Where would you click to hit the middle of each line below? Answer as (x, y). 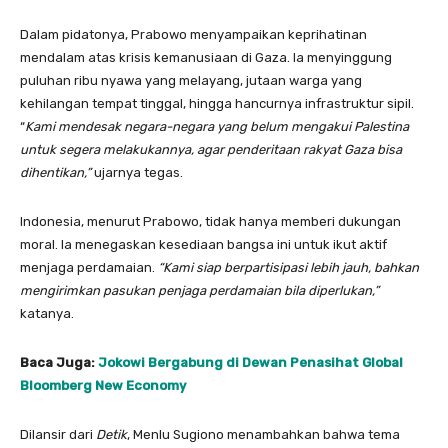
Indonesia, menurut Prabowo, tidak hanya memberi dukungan (210, 221)
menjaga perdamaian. (89, 267)
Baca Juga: (59, 362)
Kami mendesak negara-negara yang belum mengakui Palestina (217, 126)
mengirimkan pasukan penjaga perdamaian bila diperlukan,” (199, 290)
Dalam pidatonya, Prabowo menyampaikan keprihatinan (193, 34)
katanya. (47, 313)
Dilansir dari (58, 434)
